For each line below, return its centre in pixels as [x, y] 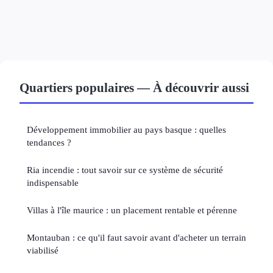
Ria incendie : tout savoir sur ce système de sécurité [125, 170]
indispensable [53, 183]
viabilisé [43, 250]
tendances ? [49, 143]
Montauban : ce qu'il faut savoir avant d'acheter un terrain [136, 238]
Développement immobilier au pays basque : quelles [126, 130]
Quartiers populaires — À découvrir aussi [134, 88]
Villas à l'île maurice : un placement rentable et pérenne [132, 210]
